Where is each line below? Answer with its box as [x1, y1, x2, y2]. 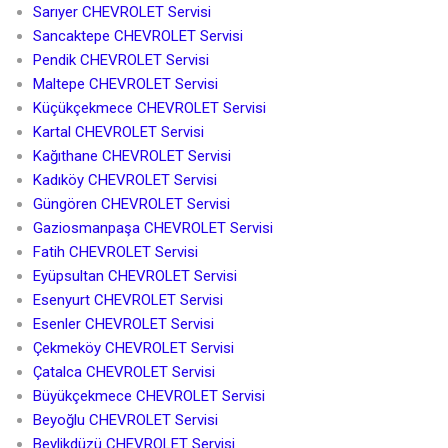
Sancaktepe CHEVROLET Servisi [32, 27, 243, 46]
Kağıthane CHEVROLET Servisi [32, 147, 231, 166]
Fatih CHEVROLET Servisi [32, 243, 198, 262]
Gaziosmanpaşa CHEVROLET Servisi [32, 219, 273, 238]
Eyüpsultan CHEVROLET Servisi [32, 267, 237, 286]
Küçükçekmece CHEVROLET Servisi [32, 99, 266, 118]
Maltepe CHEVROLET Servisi [32, 75, 218, 94]
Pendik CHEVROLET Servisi [32, 51, 209, 70]
